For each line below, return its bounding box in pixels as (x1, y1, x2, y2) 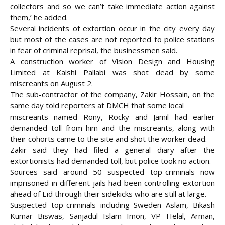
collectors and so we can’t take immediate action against (10, 1, 215, 12)
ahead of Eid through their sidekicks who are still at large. (10, 189, 206, 199)
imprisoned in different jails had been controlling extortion (10, 178, 215, 188)
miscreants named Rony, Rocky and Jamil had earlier (10, 111, 215, 122)
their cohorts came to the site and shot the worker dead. (10, 134, 207, 144)
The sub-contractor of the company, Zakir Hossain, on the (10, 89, 215, 100)
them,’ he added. (10, 12, 68, 23)
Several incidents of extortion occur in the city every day (10, 23, 215, 34)
